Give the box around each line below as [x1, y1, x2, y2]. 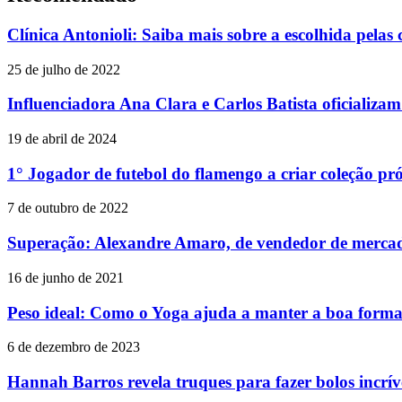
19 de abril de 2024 [7, 131, 117, 147]
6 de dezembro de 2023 [7, 339, 140, 355]
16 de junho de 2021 [7, 269, 124, 285]
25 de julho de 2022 [7, 61, 120, 77]
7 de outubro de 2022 [7, 200, 128, 216]
